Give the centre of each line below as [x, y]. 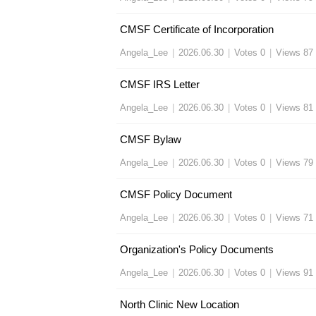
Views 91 [294, 273]
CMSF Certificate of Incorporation [197, 29]
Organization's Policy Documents [197, 249]
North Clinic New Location [180, 304]
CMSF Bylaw [151, 139]
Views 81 [294, 108]
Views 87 [294, 53]
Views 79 [294, 163]
